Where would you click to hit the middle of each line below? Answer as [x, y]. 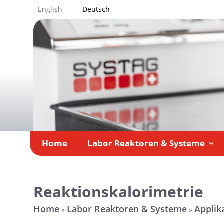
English [50, 9]
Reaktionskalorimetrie [119, 192]
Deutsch [96, 9]
